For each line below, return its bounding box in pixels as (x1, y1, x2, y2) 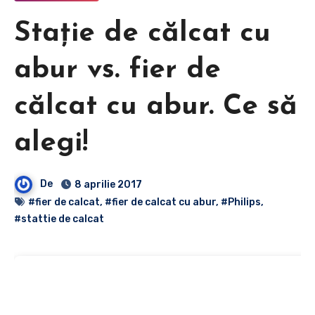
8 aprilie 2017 (75, 178, 143, 191)
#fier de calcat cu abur (105, 195, 216, 208)
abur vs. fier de (14, 56, 221, 84)
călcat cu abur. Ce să (14, 92, 297, 121)
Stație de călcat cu (14, 19, 271, 48)
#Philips (221, 195, 261, 208)
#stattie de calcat (14, 212, 104, 225)
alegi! (14, 129, 88, 157)
